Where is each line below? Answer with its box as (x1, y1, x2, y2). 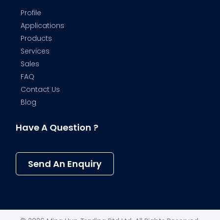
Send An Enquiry (28, 158, 102, 170)
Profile (21, 8, 42, 18)
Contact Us (21, 84, 60, 95)
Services (21, 46, 50, 56)
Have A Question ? (16, 121, 99, 134)
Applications (21, 21, 65, 31)
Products (21, 33, 53, 44)
